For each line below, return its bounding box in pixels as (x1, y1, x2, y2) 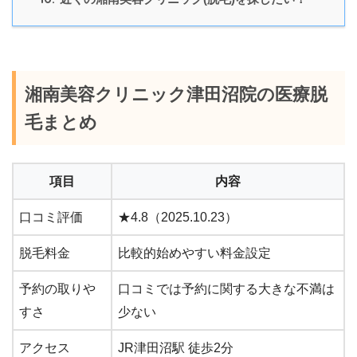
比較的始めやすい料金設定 (118, 246, 271, 261)
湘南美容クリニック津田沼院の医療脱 (25, 84, 328, 104)
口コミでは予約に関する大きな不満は (118, 282, 335, 296)
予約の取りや (19, 282, 96, 296)
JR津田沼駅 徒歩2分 (118, 341, 233, 355)
